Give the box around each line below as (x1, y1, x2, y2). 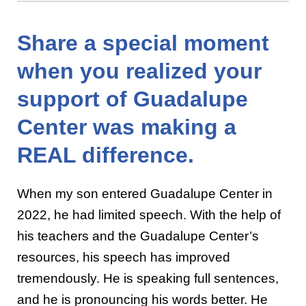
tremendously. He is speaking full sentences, (17, 270, 279, 286)
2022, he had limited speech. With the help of (17, 207, 281, 222)
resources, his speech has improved (17, 249, 230, 264)
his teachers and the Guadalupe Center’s (17, 228, 259, 243)
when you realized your (17, 58, 262, 83)
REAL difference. (17, 142, 194, 167)
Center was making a (17, 114, 236, 139)
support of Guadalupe (17, 86, 248, 111)
